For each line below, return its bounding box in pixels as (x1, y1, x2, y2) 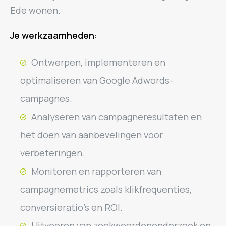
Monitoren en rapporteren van (31, 165, 161, 177)
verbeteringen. (20, 147, 85, 159)
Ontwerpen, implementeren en (31, 56, 165, 68)
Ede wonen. (10, 4, 61, 16)
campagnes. (20, 92, 72, 104)
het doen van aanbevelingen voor (20, 129, 163, 141)
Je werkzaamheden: (10, 29, 97, 41)
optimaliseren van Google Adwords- (20, 74, 173, 86)
